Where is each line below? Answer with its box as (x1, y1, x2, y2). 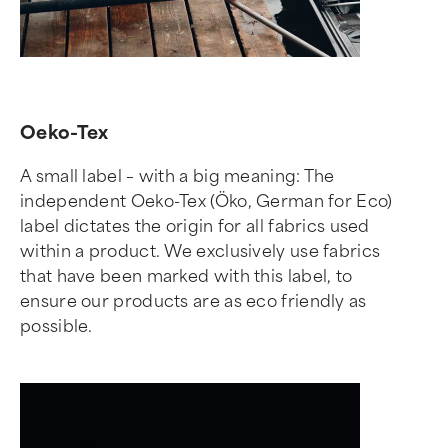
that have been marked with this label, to (20, 266, 353, 286)
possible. (20, 316, 93, 336)
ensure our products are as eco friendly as (20, 291, 367, 311)
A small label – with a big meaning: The (20, 166, 335, 186)
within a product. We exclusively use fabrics (20, 241, 381, 261)
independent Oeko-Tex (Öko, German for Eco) (20, 191, 393, 211)
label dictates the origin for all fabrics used (20, 216, 370, 236)
